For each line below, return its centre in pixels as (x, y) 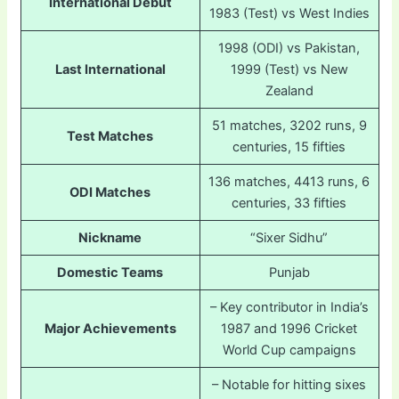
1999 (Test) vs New (289, 70)
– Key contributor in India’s (289, 308)
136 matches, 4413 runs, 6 (289, 182)
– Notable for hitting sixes (289, 385)
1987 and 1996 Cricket (289, 329)
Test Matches (110, 137)
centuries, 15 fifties (289, 147)
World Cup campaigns (289, 350)
